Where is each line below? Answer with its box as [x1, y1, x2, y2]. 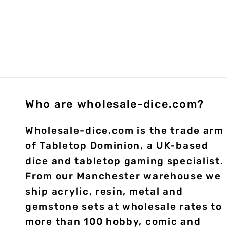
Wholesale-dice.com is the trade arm [25, 125, 224, 136]
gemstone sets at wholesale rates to [25, 201, 222, 212]
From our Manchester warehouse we [25, 170, 221, 182]
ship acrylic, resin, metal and [25, 185, 183, 197]
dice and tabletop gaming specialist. [25, 155, 224, 167]
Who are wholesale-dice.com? [25, 98, 205, 110]
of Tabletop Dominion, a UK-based [25, 140, 209, 152]
